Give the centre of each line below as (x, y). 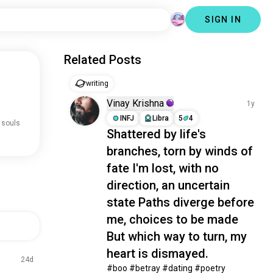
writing (97, 83)
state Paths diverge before (181, 202)
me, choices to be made (173, 219)
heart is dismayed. (158, 253)
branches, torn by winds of (180, 151)
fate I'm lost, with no (163, 168)
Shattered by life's (157, 134)
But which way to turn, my (177, 236)
